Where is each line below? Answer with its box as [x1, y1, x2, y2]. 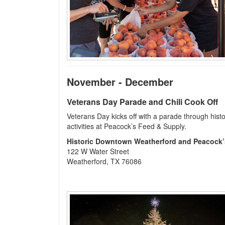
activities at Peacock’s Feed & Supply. [67, 121, 186, 131]
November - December [67, 74, 173, 89]
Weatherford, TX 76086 [67, 156, 142, 166]
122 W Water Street [67, 146, 129, 156]
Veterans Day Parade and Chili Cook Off [67, 96, 218, 107]
